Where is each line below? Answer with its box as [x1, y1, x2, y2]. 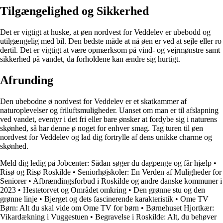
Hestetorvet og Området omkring [23, 185, 126, 194]
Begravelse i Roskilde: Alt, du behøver [95, 212, 217, 221]
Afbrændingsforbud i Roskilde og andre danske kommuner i [33, 176, 222, 185]
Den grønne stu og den [133, 185, 205, 194]
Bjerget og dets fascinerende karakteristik [44, 194, 173, 203]
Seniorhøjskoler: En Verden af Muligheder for [78, 167, 222, 176]
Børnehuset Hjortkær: [146, 203, 214, 212]
